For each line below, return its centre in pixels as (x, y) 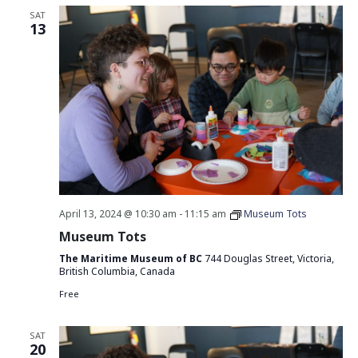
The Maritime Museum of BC (131, 259)
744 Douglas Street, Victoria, (269, 259)
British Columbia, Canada (117, 272)
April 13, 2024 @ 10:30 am (117, 214)
